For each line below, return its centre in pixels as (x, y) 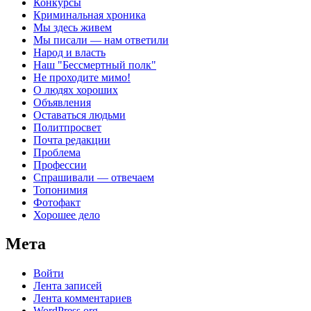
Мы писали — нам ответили (101, 40)
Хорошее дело (67, 215)
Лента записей (68, 286)
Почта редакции (72, 140)
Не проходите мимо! (82, 77)
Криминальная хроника (90, 15)
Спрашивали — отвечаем (94, 177)
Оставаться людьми (79, 115)
